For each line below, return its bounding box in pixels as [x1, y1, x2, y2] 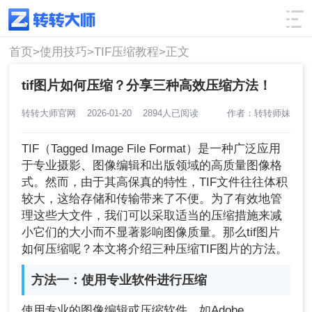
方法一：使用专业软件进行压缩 [31, 273, 208, 288]
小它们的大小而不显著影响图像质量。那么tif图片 [22, 226, 281, 240]
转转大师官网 [22, 107, 88, 118]
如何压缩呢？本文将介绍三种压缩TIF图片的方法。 [22, 242, 288, 256]
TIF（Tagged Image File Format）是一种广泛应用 [22, 142, 281, 156]
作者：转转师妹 [226, 107, 290, 118]
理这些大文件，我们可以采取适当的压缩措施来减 [22, 209, 283, 223]
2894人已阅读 [137, 107, 199, 118]
